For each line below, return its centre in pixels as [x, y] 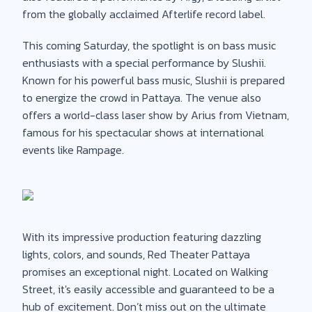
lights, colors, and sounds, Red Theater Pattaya [136, 254]
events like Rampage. [73, 149]
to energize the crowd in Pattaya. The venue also [142, 97]
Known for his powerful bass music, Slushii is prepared [154, 80]
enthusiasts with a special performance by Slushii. [144, 62]
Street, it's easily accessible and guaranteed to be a [148, 289]
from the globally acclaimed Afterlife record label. [144, 14]
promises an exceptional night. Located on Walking [145, 271]
